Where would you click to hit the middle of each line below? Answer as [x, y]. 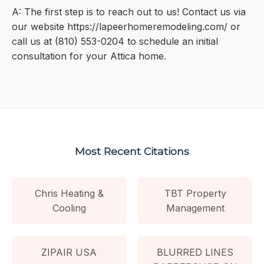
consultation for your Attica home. [89, 56]
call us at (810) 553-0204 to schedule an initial [115, 42]
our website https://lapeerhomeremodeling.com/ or [126, 27]
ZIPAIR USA [69, 252]
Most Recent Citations [132, 151]
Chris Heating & [69, 193]
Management [195, 208]
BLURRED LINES [195, 252]
